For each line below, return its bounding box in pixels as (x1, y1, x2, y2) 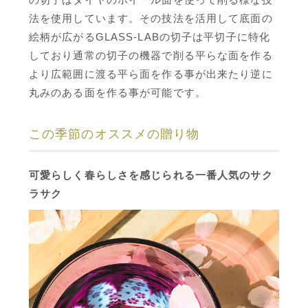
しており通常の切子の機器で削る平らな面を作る (29, 49, 273, 61)
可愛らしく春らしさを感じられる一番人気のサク (29, 169, 273, 181)
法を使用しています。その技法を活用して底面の (29, 12, 273, 24)
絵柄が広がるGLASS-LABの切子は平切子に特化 (29, 31, 270, 43)
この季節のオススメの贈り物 (29, 127, 200, 141)
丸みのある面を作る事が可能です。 (29, 87, 206, 98)
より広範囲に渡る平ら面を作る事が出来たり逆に (29, 68, 273, 80)
